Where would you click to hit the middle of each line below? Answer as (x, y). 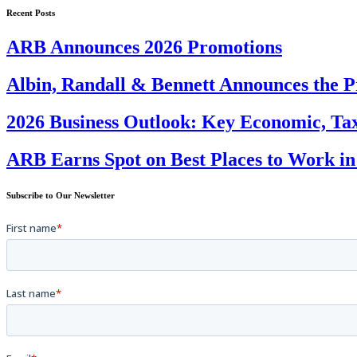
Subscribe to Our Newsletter (61, 196)
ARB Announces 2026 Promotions (144, 47)
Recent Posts (31, 12)
